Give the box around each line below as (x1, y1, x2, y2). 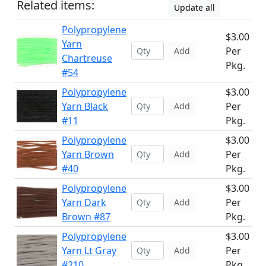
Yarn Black (62, 100, 108, 113)
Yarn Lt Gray (62, 244, 116, 257)
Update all (174, 2, 215, 13)
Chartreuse (62, 52, 112, 65)
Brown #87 (62, 210, 110, 223)
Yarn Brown (62, 148, 114, 161)
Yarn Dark (62, 196, 106, 209)
